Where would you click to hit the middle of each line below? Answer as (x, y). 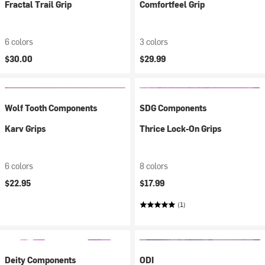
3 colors (154, 42)
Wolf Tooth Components (51, 108)
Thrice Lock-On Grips (181, 129)
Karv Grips (25, 129)
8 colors (154, 166)
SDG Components (173, 108)
